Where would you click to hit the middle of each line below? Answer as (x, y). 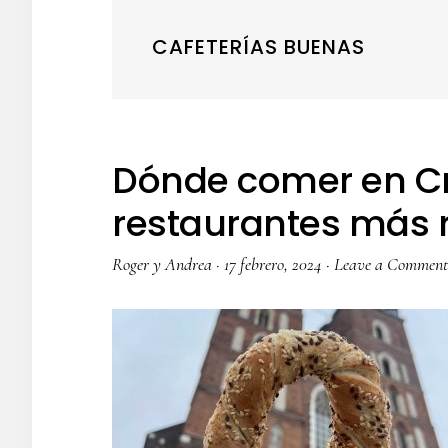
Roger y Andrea (162, 264)
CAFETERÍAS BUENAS (258, 47)
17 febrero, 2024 (273, 264)
